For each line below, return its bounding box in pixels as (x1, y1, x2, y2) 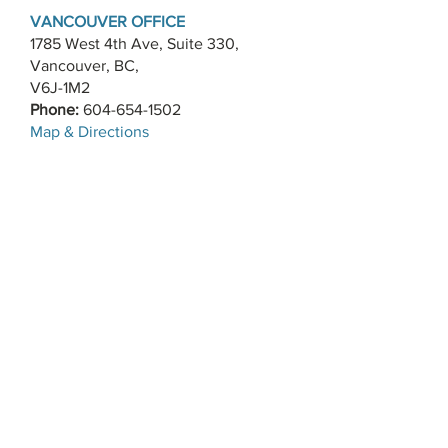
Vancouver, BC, (30, 57, 139, 75)
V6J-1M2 (30, 79, 90, 97)
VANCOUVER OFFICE (30, 13, 185, 31)
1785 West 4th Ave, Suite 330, (30, 35, 239, 53)
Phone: (30, 101, 83, 119)
